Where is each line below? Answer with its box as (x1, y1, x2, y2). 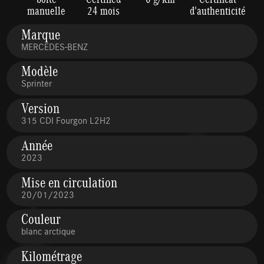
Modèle (21, 61, 58, 81)
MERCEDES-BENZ (21, 39, 88, 52)
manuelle (27, 2, 66, 18)
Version (21, 98, 60, 118)
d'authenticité (189, 2, 246, 18)
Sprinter (21, 77, 52, 90)
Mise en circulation (21, 171, 118, 192)
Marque (21, 24, 61, 44)
